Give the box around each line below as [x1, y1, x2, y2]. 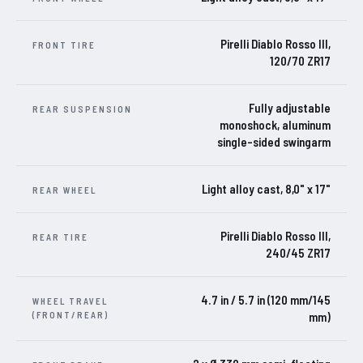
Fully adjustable [249, 100, 331, 116]
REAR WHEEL [32, 185, 96, 196]
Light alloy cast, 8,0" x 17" [202, 181, 331, 197]
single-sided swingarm [217, 135, 331, 150]
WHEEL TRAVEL [32, 296, 108, 307]
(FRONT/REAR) [32, 310, 109, 321]
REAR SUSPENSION [32, 104, 132, 115]
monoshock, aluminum [220, 117, 331, 133]
